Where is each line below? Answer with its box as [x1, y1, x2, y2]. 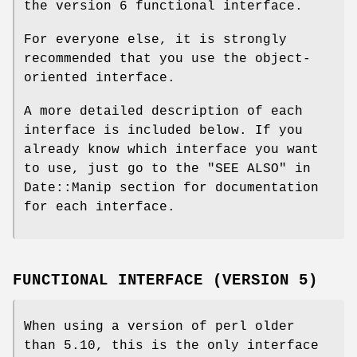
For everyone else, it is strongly [24, 32, 287, 47]
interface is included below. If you [24, 123, 303, 138]
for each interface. [24, 199, 175, 214]
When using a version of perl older [24, 320, 295, 335]
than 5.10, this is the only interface [24, 339, 319, 354]
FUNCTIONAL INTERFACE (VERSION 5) [13, 272, 318, 290]
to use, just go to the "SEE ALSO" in [24, 161, 311, 176]
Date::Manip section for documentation [24, 180, 319, 195]
